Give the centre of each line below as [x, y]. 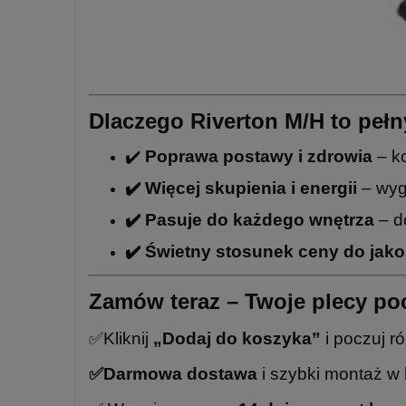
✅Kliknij [121, 338]
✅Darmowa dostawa [173, 373]
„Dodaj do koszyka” [237, 338]
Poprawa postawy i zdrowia [259, 157]
